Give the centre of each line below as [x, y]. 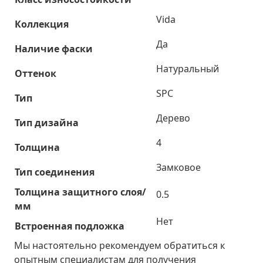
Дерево [173, 118]
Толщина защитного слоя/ [80, 192]
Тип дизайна [47, 122]
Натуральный [188, 68]
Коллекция [42, 24]
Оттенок [36, 73]
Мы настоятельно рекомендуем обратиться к [119, 245]
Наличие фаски [54, 48]
